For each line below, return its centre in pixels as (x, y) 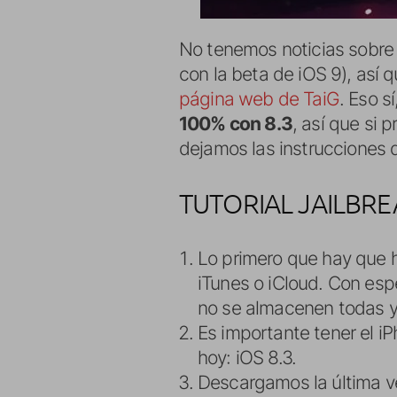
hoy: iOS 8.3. (247, 358)
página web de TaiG (259, 99)
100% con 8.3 (236, 124)
